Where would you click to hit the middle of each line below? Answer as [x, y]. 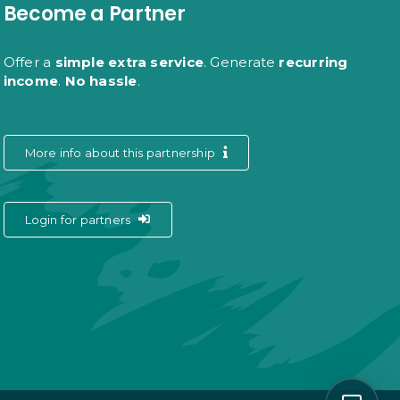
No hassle [101, 80]
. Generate [242, 62]
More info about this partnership [120, 152]
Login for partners [78, 219]
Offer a [29, 62]
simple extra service [129, 62]
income [31, 80]
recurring [313, 62]
